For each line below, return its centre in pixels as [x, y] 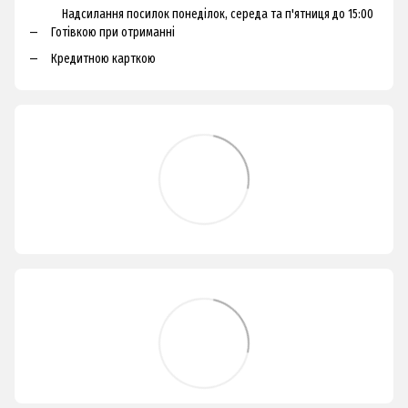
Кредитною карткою [103, 58]
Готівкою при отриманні [113, 33]
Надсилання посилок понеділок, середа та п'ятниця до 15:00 [204, 15]
